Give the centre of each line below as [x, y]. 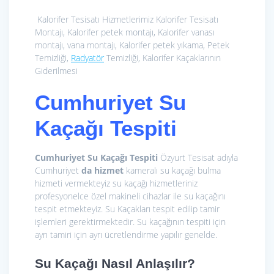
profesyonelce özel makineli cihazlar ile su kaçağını [130, 196]
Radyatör [87, 57]
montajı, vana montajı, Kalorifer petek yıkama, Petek [132, 45]
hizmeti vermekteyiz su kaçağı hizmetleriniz [116, 183]
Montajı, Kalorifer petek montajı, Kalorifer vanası [125, 32]
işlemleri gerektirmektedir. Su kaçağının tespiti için [130, 221]
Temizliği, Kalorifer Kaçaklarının [162, 57]
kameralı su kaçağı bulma [172, 170]
